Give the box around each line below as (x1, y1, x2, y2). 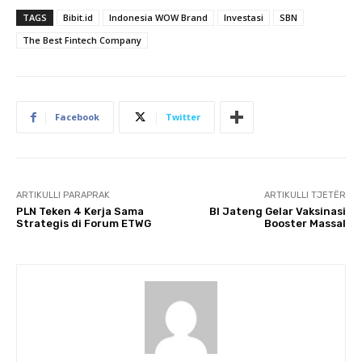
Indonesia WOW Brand (109, 11, 208, 23)
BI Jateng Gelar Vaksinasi (208, 205, 346, 217)
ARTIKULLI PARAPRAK (16, 190, 110, 200)
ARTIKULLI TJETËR (263, 190, 346, 200)
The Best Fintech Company (23, 34, 141, 46)
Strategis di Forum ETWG (16, 217, 151, 229)
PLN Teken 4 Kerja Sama (16, 205, 144, 217)
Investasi (224, 11, 263, 23)
